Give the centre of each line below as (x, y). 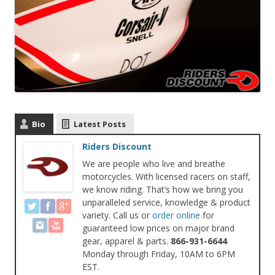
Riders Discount (117, 147)
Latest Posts (100, 124)
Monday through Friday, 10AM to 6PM (159, 254)
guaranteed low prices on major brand (158, 228)
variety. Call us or (117, 215)
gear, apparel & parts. (126, 241)
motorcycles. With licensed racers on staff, (166, 177)
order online (176, 215)
